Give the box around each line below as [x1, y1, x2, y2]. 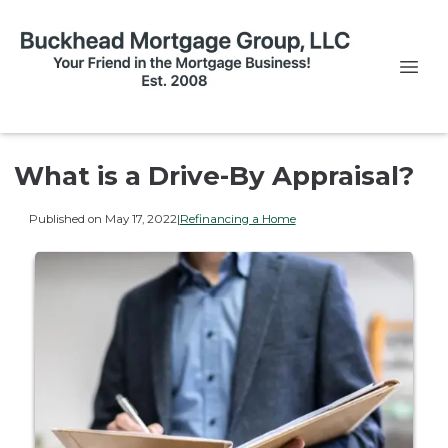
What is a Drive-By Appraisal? [14, 160, 414, 192]
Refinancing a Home [179, 211, 296, 226]
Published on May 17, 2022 [28, 211, 177, 226]
